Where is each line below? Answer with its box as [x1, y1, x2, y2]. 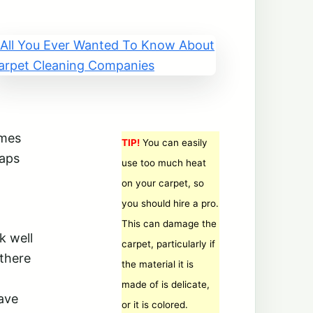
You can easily [140, 137, 208, 148]
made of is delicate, [122, 279, 210, 290]
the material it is [122, 259, 194, 270]
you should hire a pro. [122, 198, 219, 209]
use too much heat [122, 157, 206, 168]
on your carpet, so [122, 177, 204, 189]
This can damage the [122, 218, 217, 229]
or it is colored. [122, 299, 188, 310]
